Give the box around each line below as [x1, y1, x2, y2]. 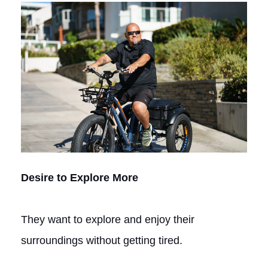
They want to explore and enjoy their [21, 213, 194, 226]
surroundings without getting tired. [21, 234, 182, 246]
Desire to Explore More [21, 171, 138, 184]
